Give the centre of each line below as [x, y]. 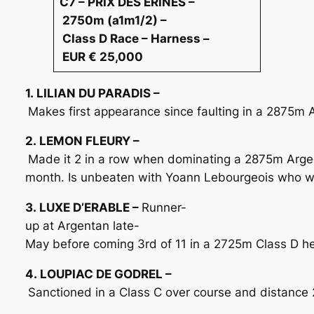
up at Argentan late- [82, 226]
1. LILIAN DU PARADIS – [92, 93]
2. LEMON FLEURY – [82, 141]
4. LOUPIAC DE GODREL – [98, 274]
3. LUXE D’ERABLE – [83, 208]
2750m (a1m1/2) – [114, 20]
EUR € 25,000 [103, 56]
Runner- [164, 208]
